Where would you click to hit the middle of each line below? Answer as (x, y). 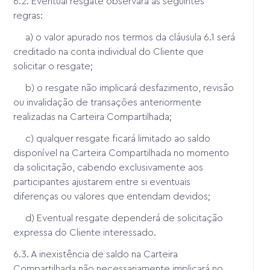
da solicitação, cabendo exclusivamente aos (108, 167)
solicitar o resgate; (55, 66)
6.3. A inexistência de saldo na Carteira (96, 254)
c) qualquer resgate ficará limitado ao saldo (112, 138)
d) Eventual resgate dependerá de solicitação (118, 218)
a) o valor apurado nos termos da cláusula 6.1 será (124, 37)
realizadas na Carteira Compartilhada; (94, 117)
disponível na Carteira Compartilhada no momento (121, 153)
